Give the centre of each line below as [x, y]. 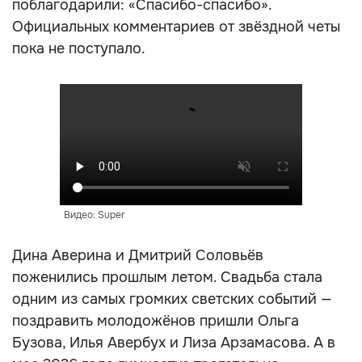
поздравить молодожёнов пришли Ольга [156, 321]
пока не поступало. [79, 48]
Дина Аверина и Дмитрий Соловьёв [138, 255]
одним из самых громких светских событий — [172, 299]
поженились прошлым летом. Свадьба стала [167, 277]
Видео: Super [94, 215]
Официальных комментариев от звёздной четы [176, 27]
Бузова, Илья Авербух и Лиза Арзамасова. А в [174, 343]
